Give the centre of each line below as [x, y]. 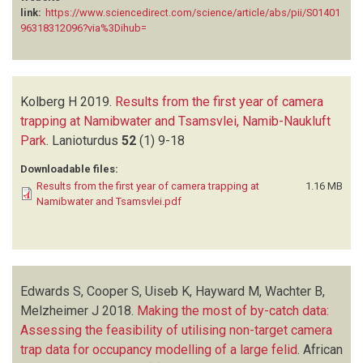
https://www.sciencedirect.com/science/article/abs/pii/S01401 [193, 12]
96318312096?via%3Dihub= [83, 28]
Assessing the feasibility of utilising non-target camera [176, 330]
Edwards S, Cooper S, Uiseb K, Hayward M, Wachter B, [173, 291]
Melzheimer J [60, 310]
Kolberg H [49, 101]
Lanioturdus [85, 140]
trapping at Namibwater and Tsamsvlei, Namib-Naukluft [175, 121]
